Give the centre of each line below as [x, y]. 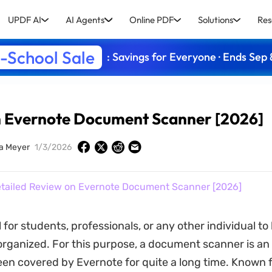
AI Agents [85, 19]
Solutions [215, 19]
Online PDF [151, 19]
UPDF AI [25, 19]
